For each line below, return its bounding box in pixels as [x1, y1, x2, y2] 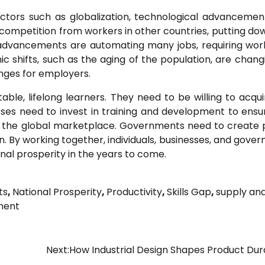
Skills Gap [167, 185, 211, 199]
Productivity [106, 185, 162, 199]
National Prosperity [12, 185, 102, 199]
